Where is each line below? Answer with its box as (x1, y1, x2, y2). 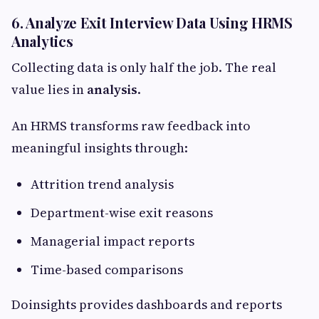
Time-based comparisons (31, 261, 183, 278)
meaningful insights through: (11, 139, 188, 157)
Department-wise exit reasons (31, 204, 213, 221)
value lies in (11, 80, 87, 98)
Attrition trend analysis (31, 175, 174, 193)
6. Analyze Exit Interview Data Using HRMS (11, 13, 293, 32)
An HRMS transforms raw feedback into (11, 117, 251, 135)
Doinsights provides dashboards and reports (11, 296, 282, 313)
